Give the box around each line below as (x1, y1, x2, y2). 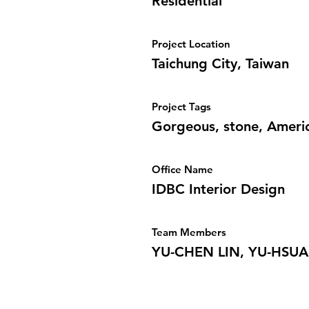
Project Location (152, 37, 230, 50)
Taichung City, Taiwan (152, 55, 289, 72)
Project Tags (152, 100, 211, 113)
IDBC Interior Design (152, 181, 285, 197)
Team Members (152, 226, 226, 239)
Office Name (152, 163, 213, 176)
